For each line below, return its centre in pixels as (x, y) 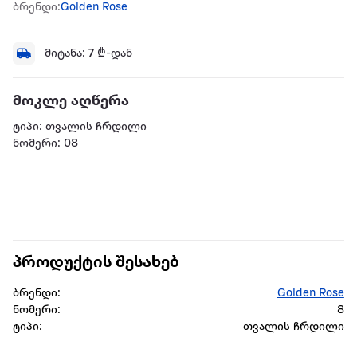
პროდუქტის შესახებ (96, 263)
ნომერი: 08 (45, 144)
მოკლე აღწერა (71, 102)
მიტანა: (67, 53)
